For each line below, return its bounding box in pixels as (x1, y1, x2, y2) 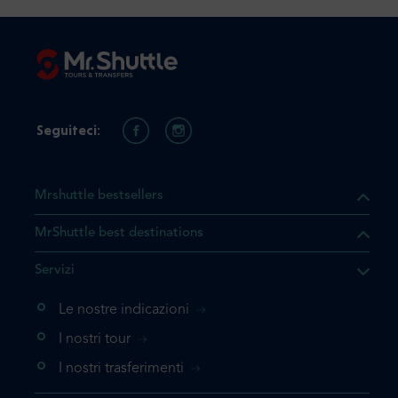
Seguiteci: (36, 122, 100, 139)
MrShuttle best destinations (35, 227, 203, 240)
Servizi (35, 264, 75, 277)
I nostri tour (59, 332, 131, 346)
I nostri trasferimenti (59, 362, 184, 376)
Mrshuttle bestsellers (35, 189, 163, 203)
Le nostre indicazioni (59, 303, 189, 317)
